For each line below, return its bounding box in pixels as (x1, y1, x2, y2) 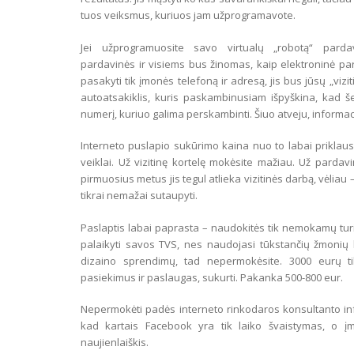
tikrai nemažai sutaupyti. (81, 188, 198, 202)
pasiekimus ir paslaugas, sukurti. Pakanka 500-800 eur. (81, 269, 343, 284)
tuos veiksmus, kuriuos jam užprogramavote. (81, 8, 296, 22)
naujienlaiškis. (81, 335, 149, 349)
